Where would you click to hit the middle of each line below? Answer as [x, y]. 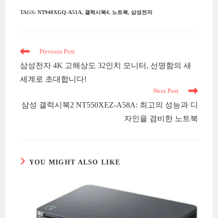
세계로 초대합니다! [54, 79]
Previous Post [57, 52]
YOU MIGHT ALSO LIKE [75, 163]
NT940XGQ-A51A [60, 12]
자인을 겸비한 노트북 [161, 119]
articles [29, 70]
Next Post [166, 91]
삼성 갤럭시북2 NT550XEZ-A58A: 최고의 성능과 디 [109, 105]
